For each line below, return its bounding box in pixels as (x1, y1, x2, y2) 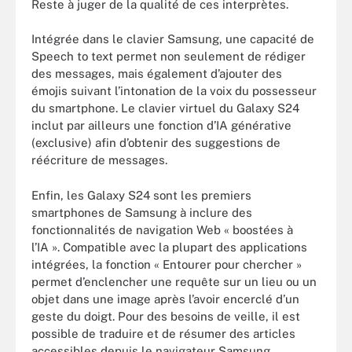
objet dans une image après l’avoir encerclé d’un (31, 291, 299, 306)
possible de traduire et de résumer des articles (31, 326, 295, 340)
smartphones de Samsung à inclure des (31, 205, 252, 219)
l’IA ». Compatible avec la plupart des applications (31, 240, 307, 254)
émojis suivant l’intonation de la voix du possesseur (31, 84, 317, 97)
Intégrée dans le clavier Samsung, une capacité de (31, 32, 314, 46)
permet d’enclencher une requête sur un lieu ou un (31, 274, 317, 288)
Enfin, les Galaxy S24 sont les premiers (31, 188, 251, 202)
